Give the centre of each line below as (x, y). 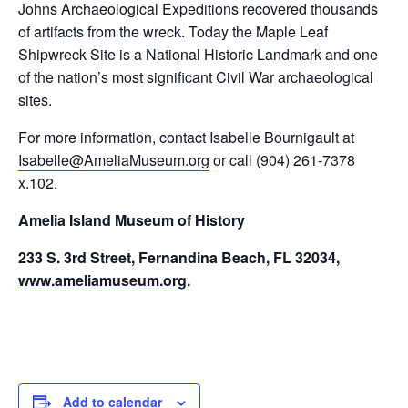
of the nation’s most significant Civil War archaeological (196, 77)
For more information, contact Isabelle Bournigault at (186, 137)
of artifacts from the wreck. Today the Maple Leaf (173, 31)
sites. (35, 100)
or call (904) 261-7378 (282, 160)
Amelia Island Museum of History (132, 220)
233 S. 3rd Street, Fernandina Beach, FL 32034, (179, 257)
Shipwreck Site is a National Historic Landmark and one (198, 54)
